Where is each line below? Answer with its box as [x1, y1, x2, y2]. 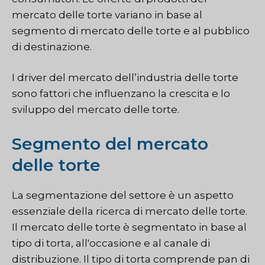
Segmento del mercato [12, 133, 208, 154]
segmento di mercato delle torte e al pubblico [12, 24, 250, 37]
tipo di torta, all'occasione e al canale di [12, 237, 210, 249]
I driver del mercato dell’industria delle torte [12, 72, 238, 84]
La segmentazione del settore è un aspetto [12, 189, 234, 201]
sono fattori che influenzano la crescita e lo [12, 88, 230, 100]
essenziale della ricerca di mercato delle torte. [12, 205, 247, 217]
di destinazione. [12, 40, 92, 53]
